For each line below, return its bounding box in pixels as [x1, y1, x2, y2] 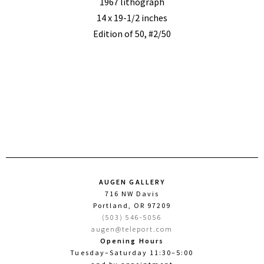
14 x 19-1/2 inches [97, 12, 167, 24]
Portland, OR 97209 [93, 201, 171, 210]
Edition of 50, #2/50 [93, 28, 171, 40]
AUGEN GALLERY [99, 177, 165, 187]
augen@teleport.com [91, 225, 173, 234]
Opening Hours [100, 236, 164, 246]
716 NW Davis [104, 189, 160, 199]
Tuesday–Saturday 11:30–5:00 [70, 248, 194, 258]
